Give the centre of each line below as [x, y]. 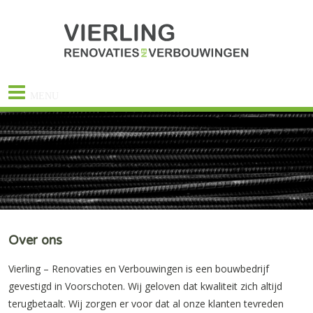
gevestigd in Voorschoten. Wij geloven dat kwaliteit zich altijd [145, 286]
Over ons [35, 240]
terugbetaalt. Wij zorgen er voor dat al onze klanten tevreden [146, 303]
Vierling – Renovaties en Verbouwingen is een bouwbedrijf [139, 268]
